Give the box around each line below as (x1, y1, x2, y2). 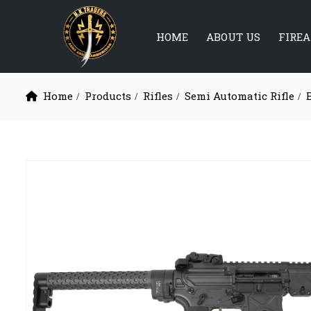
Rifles (143, 89, 173, 103)
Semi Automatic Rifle (185, 89, 294, 103)
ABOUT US (206, 29, 260, 44)
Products (85, 89, 131, 103)
